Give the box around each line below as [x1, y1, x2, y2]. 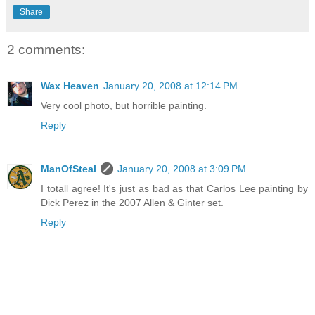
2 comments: [7, 41, 85, 57]
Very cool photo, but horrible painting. [41, 100, 207, 112]
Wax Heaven [41, 80, 99, 92]
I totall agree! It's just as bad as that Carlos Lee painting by [41, 183, 308, 195]
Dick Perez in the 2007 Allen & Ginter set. [41, 197, 224, 209]
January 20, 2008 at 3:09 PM [117, 163, 246, 175]
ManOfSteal [41, 163, 96, 175]
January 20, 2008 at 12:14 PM [103, 80, 238, 92]
